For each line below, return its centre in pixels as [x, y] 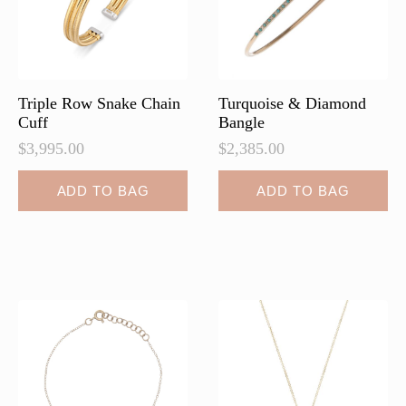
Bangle [241, 123]
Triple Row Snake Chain [99, 104]
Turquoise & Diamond [292, 104]
